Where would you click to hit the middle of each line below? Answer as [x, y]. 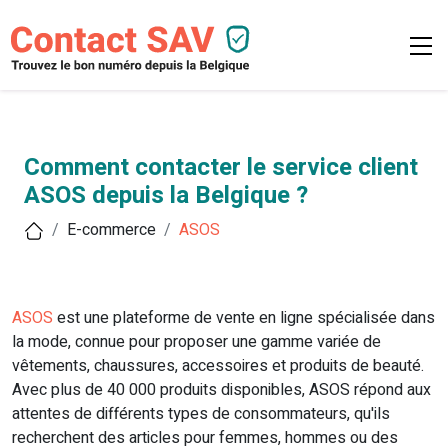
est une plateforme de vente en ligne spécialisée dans [244, 318]
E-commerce [111, 230]
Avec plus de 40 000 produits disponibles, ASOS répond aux [221, 390]
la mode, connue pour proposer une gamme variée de [196, 342]
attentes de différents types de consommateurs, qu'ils [201, 414]
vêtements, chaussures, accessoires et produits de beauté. [218, 366]
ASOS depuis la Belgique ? [166, 196]
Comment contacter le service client [221, 168]
